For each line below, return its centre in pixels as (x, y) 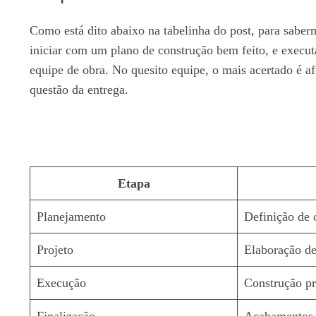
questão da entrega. (79, 89)
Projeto (55, 249)
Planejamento (71, 216)
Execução (61, 282)
